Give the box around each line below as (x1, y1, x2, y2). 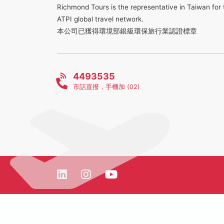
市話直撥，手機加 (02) (72, 83, 140, 90)
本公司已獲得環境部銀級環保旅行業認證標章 (57, 27, 197, 35)
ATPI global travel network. (57, 15, 143, 23)
